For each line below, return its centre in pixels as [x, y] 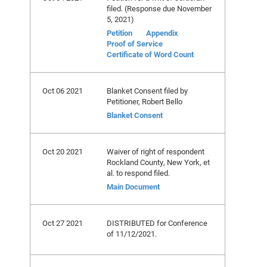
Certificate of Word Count [150, 54]
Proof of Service [135, 44]
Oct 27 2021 [63, 223]
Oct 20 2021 [63, 151]
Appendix [162, 33]
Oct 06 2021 [63, 91]
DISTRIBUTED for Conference [157, 223]
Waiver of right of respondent [156, 151]
